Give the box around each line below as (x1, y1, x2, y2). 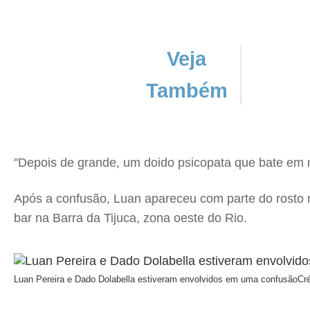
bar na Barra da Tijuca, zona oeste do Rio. (14, 210, 247, 225)
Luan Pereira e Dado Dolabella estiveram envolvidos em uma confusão (14, 273, 298, 284)
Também (145, 79, 228, 102)
